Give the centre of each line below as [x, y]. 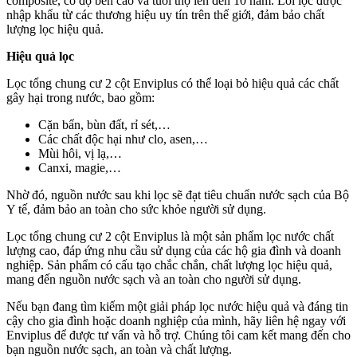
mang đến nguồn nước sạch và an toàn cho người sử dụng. [154, 279]
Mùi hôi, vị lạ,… [80, 153]
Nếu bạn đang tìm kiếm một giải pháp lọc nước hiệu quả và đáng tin [177, 306]
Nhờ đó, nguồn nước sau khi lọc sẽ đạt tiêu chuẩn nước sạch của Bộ [178, 194]
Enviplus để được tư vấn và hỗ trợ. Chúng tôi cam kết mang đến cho [178, 335]
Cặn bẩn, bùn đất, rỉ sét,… [104, 124]
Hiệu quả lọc [40, 56]
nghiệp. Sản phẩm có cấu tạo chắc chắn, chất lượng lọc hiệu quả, [169, 265]
